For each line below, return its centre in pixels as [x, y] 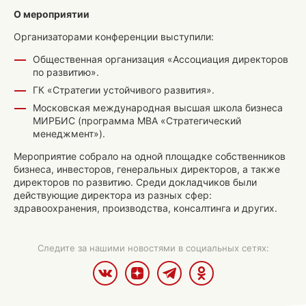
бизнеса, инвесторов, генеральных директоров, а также [147, 169]
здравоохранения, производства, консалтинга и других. [145, 208]
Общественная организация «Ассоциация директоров [161, 59]
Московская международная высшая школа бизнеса [158, 108]
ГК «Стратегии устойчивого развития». [124, 90]
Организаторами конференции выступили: [114, 37]
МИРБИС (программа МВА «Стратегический [137, 121]
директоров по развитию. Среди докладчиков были [135, 182]
